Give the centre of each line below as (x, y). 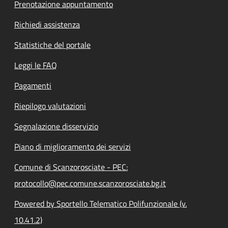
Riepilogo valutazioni (50, 106)
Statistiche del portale (52, 45)
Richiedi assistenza (47, 24)
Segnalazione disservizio (56, 126)
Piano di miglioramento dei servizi (73, 146)
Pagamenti (33, 85)
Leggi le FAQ (36, 65)
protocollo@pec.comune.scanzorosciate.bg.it (90, 183)
